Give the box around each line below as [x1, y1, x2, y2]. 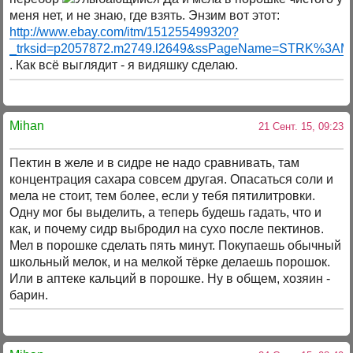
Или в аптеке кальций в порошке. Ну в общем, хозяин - [9, 272, 331, 286]
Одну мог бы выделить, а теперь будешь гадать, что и [9, 206, 322, 220]
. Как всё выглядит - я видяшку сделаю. [9, 58, 239, 72]
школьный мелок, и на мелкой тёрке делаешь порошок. [9, 255, 331, 269]
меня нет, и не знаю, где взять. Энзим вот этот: [9, 9, 281, 23]
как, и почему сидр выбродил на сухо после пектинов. [9, 222, 325, 236]
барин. [9, 288, 49, 303]
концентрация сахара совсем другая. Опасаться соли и [9, 173, 334, 187]
